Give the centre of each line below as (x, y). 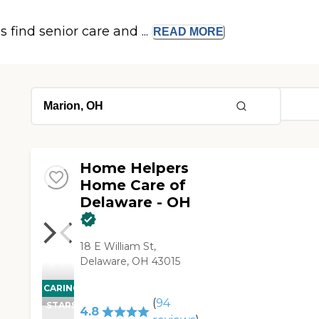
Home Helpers (135, 168)
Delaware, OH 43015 (130, 262)
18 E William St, (118, 247)
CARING (61, 288)
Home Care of (133, 185)
